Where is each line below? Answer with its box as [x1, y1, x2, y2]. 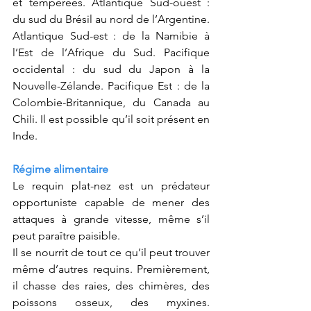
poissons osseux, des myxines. [12, 296, 210, 309]
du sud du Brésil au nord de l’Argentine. [12, 12, 210, 26]
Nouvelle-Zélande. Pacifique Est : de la [12, 79, 210, 92]
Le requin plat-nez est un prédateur [12, 179, 210, 192]
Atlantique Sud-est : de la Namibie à [12, 29, 210, 42]
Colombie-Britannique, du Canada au [12, 96, 210, 109]
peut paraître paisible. [12, 229, 123, 242]
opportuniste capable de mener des [12, 196, 210, 209]
